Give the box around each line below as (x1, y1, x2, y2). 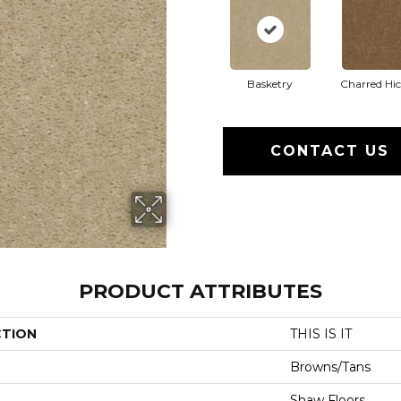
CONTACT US (270, 141, 390, 159)
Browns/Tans (290, 358, 371, 375)
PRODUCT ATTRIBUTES (79, 278, 322, 303)
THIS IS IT (290, 325, 352, 342)
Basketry (247, 76, 293, 90)
